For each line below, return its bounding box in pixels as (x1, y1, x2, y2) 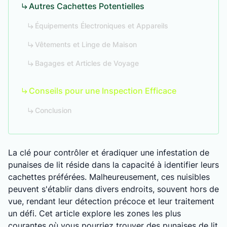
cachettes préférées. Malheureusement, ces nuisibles (8, 172, 210, 182)
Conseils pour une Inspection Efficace (29, 86, 176, 96)
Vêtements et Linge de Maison (35, 40, 137, 49)
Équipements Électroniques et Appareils (35, 21, 168, 30)
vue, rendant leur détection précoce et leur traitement (8, 196, 214, 206)
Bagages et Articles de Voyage (35, 59, 139, 67)
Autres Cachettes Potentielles (29, 1, 144, 11)
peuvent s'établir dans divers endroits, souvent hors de (8, 184, 219, 194)
